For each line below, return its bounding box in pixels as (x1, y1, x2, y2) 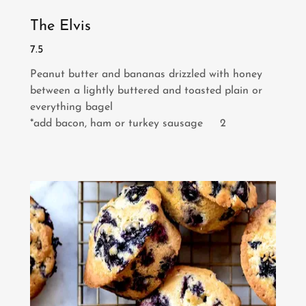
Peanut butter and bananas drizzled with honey (30, 68, 262, 80)
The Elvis (30, 18, 91, 34)
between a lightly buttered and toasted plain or (30, 85, 262, 96)
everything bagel (30, 101, 113, 113)
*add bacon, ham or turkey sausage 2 (30, 117, 226, 129)
